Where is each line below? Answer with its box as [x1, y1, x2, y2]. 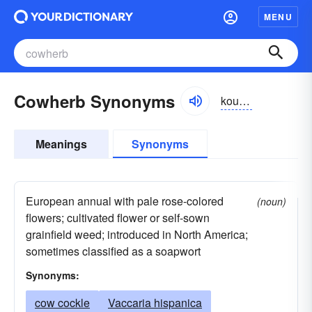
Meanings [36, 136, 87, 152]
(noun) [257, 194, 286, 208]
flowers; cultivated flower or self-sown [26, 210, 210, 226]
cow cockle [35, 295, 90, 311]
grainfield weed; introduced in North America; [26, 226, 248, 242]
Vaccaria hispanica [108, 295, 202, 311]
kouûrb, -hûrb [239, 92, 250, 109]
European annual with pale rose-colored [26, 193, 224, 209]
